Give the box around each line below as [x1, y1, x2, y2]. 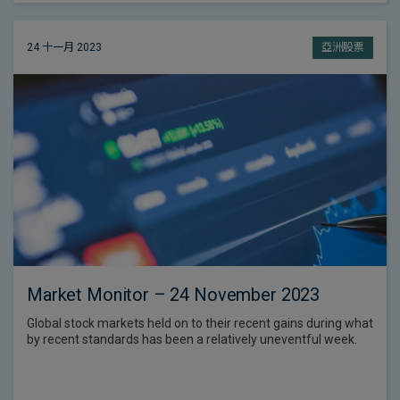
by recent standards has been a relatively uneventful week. [27, 332, 357, 346]
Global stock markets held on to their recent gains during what [27, 316, 373, 330]
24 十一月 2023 [27, 40, 102, 54]
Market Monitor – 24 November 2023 [27, 284, 321, 305]
